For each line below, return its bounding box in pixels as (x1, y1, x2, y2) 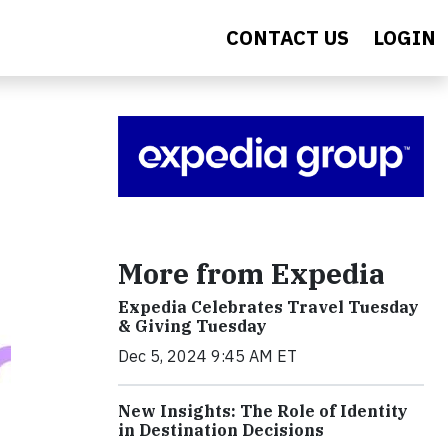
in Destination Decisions (118, 419, 324, 440)
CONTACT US (226, 24, 349, 51)
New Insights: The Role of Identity (118, 400, 408, 421)
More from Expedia (118, 254, 385, 292)
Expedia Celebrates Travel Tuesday (118, 296, 419, 317)
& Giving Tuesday (118, 315, 267, 336)
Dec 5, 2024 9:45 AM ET (118, 345, 297, 366)
